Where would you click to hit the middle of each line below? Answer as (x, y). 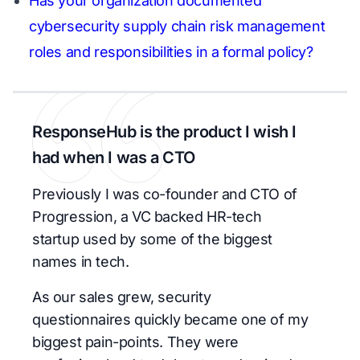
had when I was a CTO (114, 157)
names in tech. (81, 262)
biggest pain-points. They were (136, 342)
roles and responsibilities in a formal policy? (171, 52)
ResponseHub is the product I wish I (165, 132)
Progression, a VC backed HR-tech (147, 217)
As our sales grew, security (122, 297)
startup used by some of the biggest (153, 239)
